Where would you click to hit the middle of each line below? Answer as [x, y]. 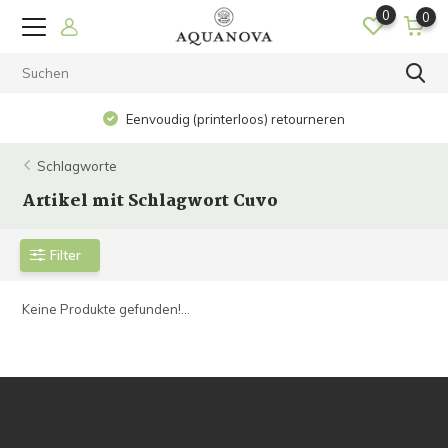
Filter [66, 254]
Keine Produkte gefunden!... [106, 309]
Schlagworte [77, 166]
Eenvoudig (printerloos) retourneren [234, 119]
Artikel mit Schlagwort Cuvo [150, 201]
